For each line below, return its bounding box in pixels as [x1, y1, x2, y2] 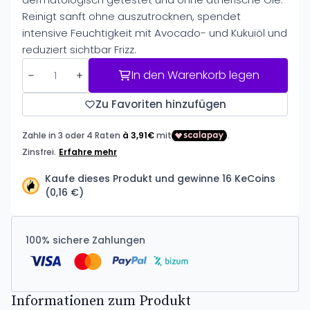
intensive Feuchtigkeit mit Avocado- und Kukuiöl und [22, 26, 287, 40]
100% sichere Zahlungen [26, 233, 145, 247]
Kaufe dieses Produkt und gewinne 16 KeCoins [45, 172, 275, 185]
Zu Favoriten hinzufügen [95, 97, 226, 111]
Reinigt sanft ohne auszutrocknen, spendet [22, 9, 241, 24]
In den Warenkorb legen [131, 67, 259, 83]
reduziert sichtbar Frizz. [22, 42, 136, 57]
